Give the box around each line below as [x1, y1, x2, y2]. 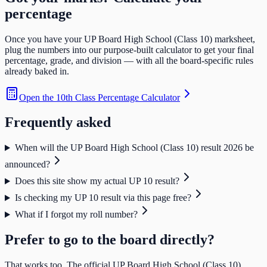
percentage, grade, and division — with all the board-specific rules [5, 55, 253, 66]
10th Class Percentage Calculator [56, 92, 180, 103]
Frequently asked [5, 114, 111, 131]
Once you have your [5, 33, 84, 44]
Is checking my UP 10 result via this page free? [14, 193, 191, 203]
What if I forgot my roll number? [14, 209, 138, 220]
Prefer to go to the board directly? [5, 232, 215, 248]
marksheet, [212, 33, 255, 44]
